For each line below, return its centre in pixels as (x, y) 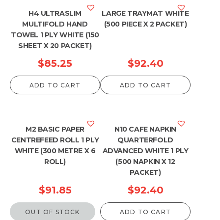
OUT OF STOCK (53, 212)
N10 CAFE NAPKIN (145, 129)
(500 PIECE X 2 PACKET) (145, 24)
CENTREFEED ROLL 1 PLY (55, 140)
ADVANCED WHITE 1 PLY (145, 151)
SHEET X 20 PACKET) (55, 46)
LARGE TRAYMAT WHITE (145, 13)
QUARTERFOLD (145, 140)
